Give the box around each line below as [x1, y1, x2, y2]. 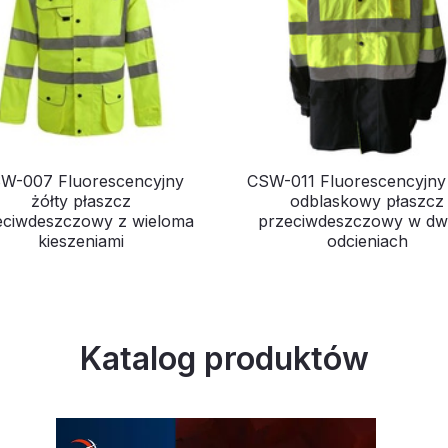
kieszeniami [38, 231, 125, 252]
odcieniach [326, 231, 408, 252]
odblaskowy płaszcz [290, 191, 444, 212]
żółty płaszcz [31, 191, 132, 212]
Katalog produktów [79, 339, 369, 379]
